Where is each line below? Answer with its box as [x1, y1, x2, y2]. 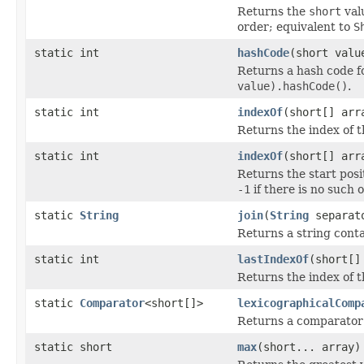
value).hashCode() [237, 79, 348, 93]
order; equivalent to [237, 19, 353, 33]
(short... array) [257, 340, 361, 353]
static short [34, 340, 112, 353]
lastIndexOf [237, 252, 309, 266]
